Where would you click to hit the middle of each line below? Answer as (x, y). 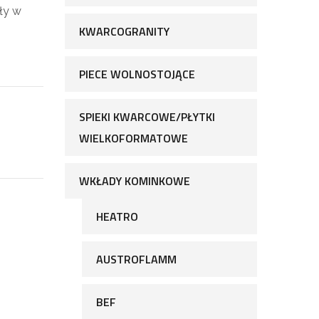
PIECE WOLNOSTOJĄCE (137, 74)
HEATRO (117, 216)
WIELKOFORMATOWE (134, 138)
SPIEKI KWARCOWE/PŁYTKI (147, 117)
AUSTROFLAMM (136, 259)
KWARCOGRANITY (124, 31)
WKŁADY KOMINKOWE (135, 181)
